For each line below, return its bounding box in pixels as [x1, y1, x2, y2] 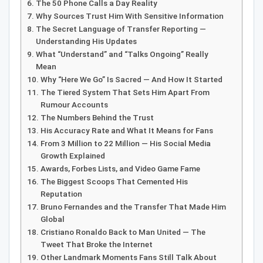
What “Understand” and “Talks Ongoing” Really [35, 49, 208, 59]
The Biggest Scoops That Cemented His [40, 177, 188, 187]
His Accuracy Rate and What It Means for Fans [40, 126, 213, 136]
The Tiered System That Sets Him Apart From [40, 87, 210, 97]
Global [40, 214, 65, 224]
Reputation [40, 189, 82, 199]
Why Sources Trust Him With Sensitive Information [35, 11, 224, 21]
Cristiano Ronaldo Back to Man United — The [40, 227, 205, 237]
